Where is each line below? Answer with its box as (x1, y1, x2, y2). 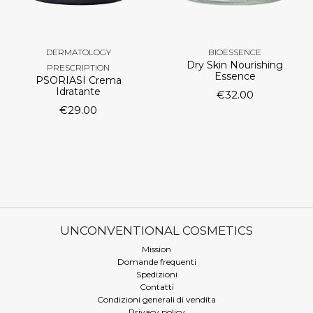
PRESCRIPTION (47, 62, 110, 73)
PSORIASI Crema (35, 74, 122, 87)
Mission (142, 244, 171, 255)
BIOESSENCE (208, 47, 261, 58)
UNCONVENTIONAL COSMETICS (60, 224, 253, 238)
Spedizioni (136, 269, 177, 280)
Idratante (56, 85, 101, 99)
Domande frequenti (117, 256, 196, 268)
